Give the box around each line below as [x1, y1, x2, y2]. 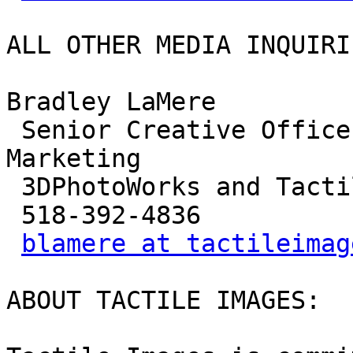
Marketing [6, 144, 141, 173]
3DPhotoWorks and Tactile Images [6, 173, 21, 202]
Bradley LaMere [6, 87, 216, 117]
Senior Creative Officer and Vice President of [6, 116, 21, 145]
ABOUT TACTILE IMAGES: [6, 286, 321, 315]
